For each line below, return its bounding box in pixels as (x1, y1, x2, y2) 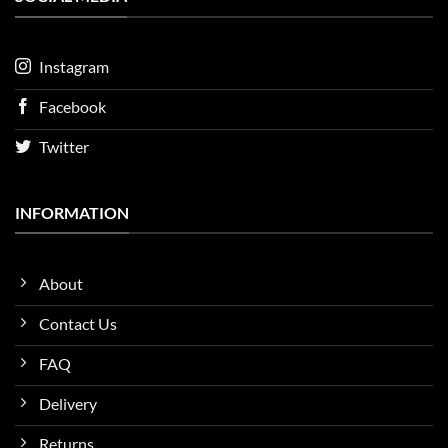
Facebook (39, 97, 106, 117)
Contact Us (39, 313, 117, 333)
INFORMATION (15, 202, 129, 222)
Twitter (39, 137, 89, 157)
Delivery (39, 393, 97, 413)
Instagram (39, 57, 109, 77)
